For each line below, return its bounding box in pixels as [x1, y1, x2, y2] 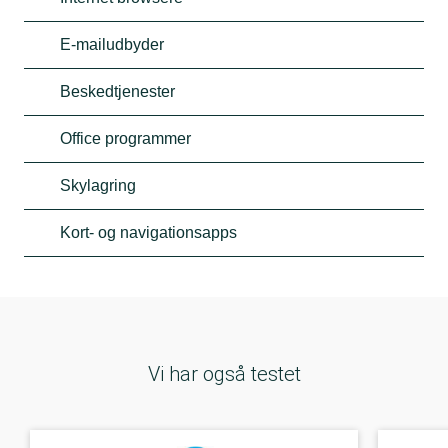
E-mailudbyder [60, 35, 164, 53]
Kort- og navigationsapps [60, 223, 237, 241]
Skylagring [60, 176, 136, 194]
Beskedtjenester [60, 82, 175, 100]
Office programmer [60, 129, 191, 147]
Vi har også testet [147, 361, 301, 386]
